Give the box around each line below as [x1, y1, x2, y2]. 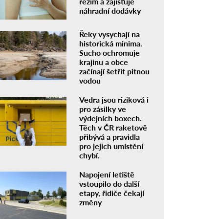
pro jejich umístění [79, 141, 144, 151]
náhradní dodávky [79, 6, 141, 16]
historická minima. [79, 39, 143, 48]
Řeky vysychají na [79, 29, 140, 39]
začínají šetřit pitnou [79, 66, 150, 76]
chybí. [79, 151, 100, 160]
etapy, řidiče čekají [79, 188, 145, 198]
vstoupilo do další [79, 179, 140, 189]
